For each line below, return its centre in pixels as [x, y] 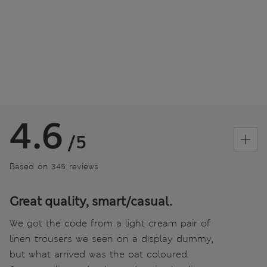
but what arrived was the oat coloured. [99, 254]
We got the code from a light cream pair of [110, 223]
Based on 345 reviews [54, 167]
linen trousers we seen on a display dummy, [111, 239]
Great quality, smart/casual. [91, 202]
